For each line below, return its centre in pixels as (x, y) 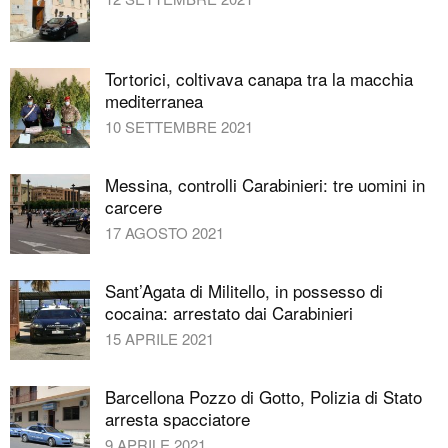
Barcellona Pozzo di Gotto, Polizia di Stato (263, 396)
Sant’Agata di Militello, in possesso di (244, 290)
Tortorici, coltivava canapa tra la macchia (259, 78)
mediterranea (154, 100)
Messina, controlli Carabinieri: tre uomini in (265, 184)
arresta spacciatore (177, 418)
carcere (133, 206)
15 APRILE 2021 (159, 338)
